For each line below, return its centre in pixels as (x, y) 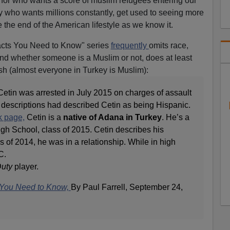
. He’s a (175, 117)
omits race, (168, 45)
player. (25, 166)
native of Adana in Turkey (112, 117)
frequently (130, 45)
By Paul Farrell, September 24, (127, 187)
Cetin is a (44, 117)
